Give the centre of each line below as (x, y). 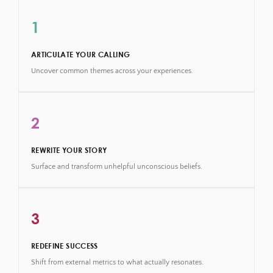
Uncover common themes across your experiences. (112, 71)
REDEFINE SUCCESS (64, 245)
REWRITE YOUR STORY (69, 150)
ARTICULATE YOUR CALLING (80, 54)
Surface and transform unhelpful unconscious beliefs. (116, 166)
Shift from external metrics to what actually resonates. (117, 262)
